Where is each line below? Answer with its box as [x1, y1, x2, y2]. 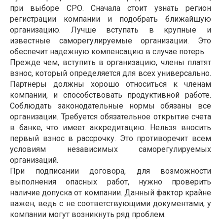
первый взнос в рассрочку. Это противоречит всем [10, 133, 211, 143]
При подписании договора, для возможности [10, 166, 211, 176]
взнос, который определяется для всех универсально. [10, 68, 211, 78]
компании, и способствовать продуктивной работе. [10, 90, 211, 100]
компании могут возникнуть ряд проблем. [10, 209, 168, 219]
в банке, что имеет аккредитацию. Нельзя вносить [10, 122, 211, 132]
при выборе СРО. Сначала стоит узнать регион [10, 3, 211, 13]
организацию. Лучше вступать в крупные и [10, 25, 211, 35]
